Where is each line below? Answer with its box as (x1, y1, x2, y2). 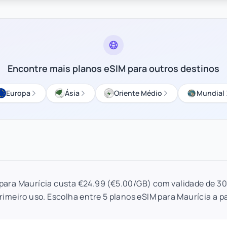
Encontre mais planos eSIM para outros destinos (8, 62, 219, 74)
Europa (6, 88, 30, 98)
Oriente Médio (113, 88, 162, 98)
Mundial (196, 88, 224, 98)
